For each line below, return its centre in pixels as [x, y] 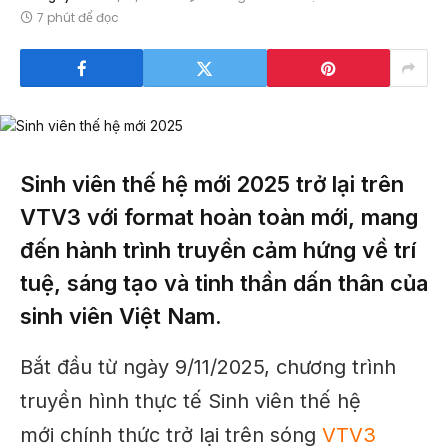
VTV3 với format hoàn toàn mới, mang [219, 217]
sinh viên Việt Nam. [121, 316]
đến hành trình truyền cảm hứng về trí [218, 250]
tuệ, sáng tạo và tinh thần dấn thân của [224, 283]
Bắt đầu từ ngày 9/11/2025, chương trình [208, 366]
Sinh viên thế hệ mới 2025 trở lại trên [212, 184]
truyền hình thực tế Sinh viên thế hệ [190, 400]
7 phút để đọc [78, 17]
